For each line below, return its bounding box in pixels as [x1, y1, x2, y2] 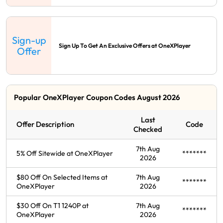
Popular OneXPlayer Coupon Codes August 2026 [14, 93, 180, 103]
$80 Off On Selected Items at [16, 173, 108, 182]
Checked [133, 124, 162, 134]
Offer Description [16, 119, 74, 129]
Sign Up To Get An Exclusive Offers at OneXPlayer [59, 41, 191, 49]
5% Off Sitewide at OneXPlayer [16, 149, 113, 158]
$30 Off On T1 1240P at [16, 201, 89, 211]
